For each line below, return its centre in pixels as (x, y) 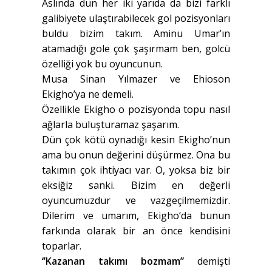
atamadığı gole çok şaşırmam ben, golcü (136, 49)
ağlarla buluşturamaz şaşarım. (110, 125)
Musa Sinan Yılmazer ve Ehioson (136, 79)
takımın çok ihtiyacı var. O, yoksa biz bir (136, 170)
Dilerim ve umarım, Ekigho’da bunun (136, 216)
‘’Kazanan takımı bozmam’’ (113, 261)
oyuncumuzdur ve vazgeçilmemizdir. (136, 201)
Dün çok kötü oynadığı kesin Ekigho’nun (136, 140)
